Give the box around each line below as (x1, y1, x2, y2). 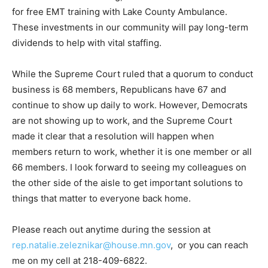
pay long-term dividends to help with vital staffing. (12, 47, 224, 59)
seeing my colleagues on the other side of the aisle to (12, 187, 239, 199)
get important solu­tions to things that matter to (12, 203, 209, 215)
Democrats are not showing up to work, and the (12, 125, 212, 137)
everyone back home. (12, 218, 103, 230)
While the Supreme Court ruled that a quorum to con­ (12, 78, 237, 90)
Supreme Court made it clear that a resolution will (12, 141, 223, 153)
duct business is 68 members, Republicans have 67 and (12, 94, 247, 106)
